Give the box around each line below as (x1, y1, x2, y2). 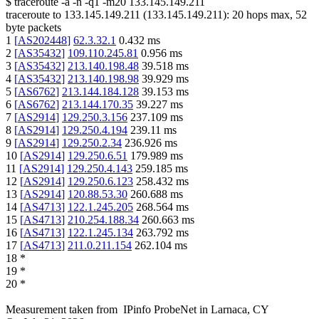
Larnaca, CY (211, 303, 269, 316)
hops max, (244, 9, 296, 21)
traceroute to (6, 9, 61, 21)
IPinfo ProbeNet (123, 303, 199, 316)
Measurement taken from (6, 303, 117, 316)
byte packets (6, 21, 61, 34)
